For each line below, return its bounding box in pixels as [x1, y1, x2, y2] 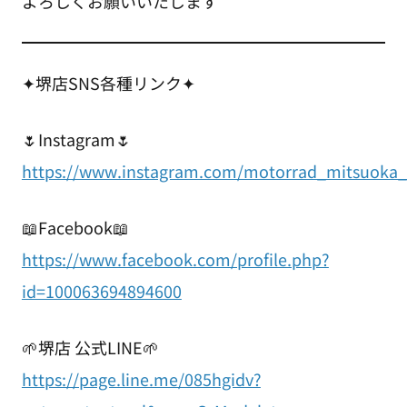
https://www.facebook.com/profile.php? [21, 247, 329, 272]
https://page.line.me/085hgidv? [21, 367, 261, 392]
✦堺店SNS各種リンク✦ [21, 71, 195, 95]
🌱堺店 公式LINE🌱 [21, 335, 159, 360]
